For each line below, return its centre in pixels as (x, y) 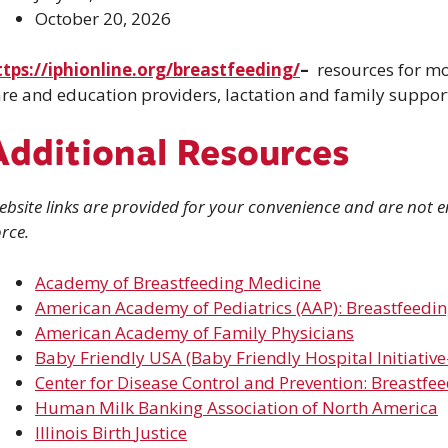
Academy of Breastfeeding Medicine (178, 282)
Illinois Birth (85, 432)
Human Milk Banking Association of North (203, 407)
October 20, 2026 (103, 18)
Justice (161, 432)
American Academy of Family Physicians (194, 332)
